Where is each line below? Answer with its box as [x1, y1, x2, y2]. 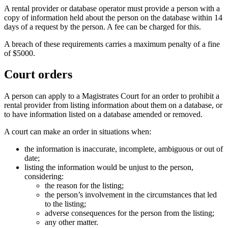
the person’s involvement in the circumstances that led [45, 190, 217, 199]
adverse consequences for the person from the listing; [45, 209, 214, 218]
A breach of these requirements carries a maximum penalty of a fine [4, 39, 220, 48]
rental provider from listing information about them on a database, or [4, 101, 222, 110]
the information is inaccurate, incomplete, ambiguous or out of [24, 145, 223, 154]
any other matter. [45, 218, 98, 227]
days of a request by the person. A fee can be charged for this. [4, 22, 201, 31]
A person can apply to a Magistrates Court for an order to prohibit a [4, 92, 219, 101]
